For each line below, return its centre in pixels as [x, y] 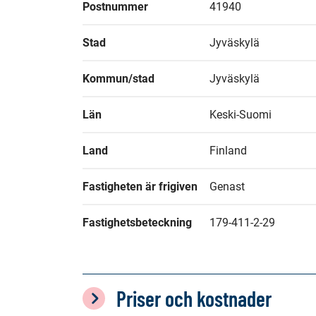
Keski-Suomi [241, 115]
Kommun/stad [119, 79]
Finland [228, 151]
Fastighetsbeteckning [137, 223]
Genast [227, 187]
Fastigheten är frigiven [140, 187]
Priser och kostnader [194, 298]
